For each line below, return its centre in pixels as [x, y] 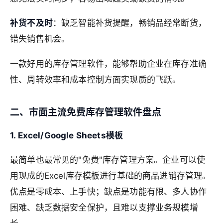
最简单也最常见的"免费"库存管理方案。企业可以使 [108, 160]
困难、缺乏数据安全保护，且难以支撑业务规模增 [104, 208]
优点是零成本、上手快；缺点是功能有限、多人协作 [108, 192]
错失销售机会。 [40, 39]
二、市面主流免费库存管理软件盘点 [86, 112]
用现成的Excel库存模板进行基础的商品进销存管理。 [111, 176]
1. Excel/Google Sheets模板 [67, 135]
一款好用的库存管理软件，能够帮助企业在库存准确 [108, 64]
